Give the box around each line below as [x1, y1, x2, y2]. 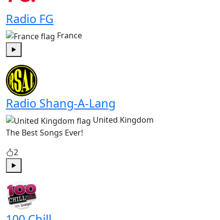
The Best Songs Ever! [6, 127, 83, 138]
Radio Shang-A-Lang [6, 95, 115, 111]
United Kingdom [93, 114, 154, 125]
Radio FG [6, 11, 54, 27]
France [57, 30, 82, 41]
